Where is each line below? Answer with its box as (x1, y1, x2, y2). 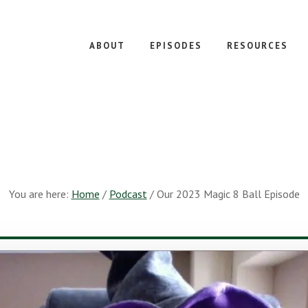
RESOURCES (227, 40, 288, 52)
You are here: (8, 187, 71, 201)
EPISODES (150, 40, 202, 52)
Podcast (109, 187, 147, 201)
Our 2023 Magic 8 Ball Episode (153, 187, 300, 201)
